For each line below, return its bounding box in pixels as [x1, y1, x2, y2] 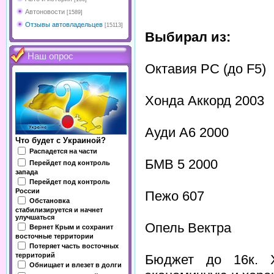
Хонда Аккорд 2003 [145, 92, 264, 108]
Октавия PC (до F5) [145, 61, 266, 76]
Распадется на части [29, 147, 97, 155]
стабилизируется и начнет [15, 206, 103, 213]
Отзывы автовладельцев [25, 21, 103, 28]
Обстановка [29, 196, 70, 204]
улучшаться [15, 213, 54, 221]
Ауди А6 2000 [145, 124, 229, 140]
